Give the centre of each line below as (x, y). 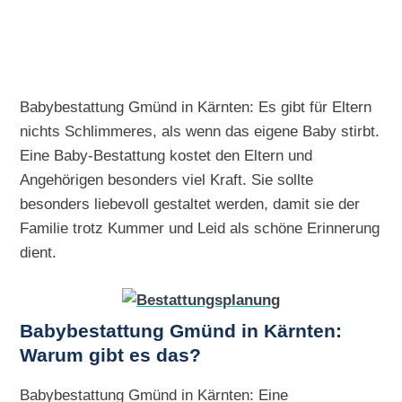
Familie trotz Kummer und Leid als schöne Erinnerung (200, 227)
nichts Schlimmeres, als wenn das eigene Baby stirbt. (200, 131)
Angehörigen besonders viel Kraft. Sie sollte (167, 179)
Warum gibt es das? (111, 355)
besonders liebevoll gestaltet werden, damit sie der (190, 203)
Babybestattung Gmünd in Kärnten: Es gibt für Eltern (196, 106)
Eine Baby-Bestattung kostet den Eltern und (166, 155)
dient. (39, 252)
